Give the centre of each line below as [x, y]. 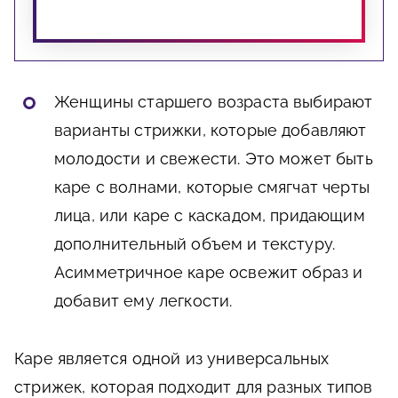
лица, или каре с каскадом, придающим [210, 216]
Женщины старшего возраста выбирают [214, 102]
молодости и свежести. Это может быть [214, 159]
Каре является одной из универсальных [172, 359]
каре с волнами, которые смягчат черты [212, 187]
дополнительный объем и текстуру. [195, 244]
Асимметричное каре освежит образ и [209, 273]
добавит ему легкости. [143, 301]
